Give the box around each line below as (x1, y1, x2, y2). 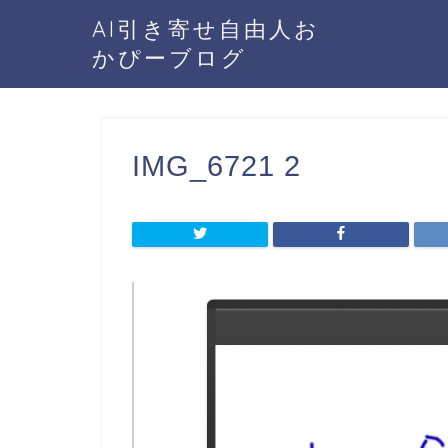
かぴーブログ (92, 44, 247, 71)
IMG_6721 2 (132, 150, 301, 182)
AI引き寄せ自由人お (92, 15, 320, 42)
